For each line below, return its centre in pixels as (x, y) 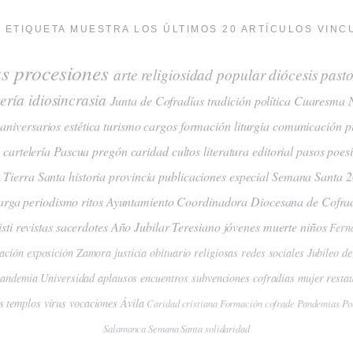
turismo (122, 125)
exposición (50, 252)
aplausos (118, 277)
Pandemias (318, 303)
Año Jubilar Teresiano (165, 226)
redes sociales (273, 252)
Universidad (68, 277)
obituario (171, 252)
